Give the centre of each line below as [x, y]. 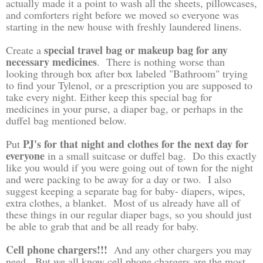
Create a [25, 50]
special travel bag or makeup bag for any [136, 50]
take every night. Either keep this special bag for [109, 97]
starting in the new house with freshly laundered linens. [124, 26]
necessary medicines [51, 61]
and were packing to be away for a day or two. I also [119, 179]
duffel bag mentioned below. [68, 120]
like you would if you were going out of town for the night [129, 167]
